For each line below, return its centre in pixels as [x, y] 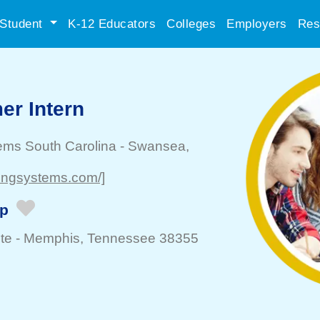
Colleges [191, 24]
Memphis [52, 238]
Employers [257, 24]
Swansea [157, 146]
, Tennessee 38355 [139, 238]
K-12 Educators [112, 24]
